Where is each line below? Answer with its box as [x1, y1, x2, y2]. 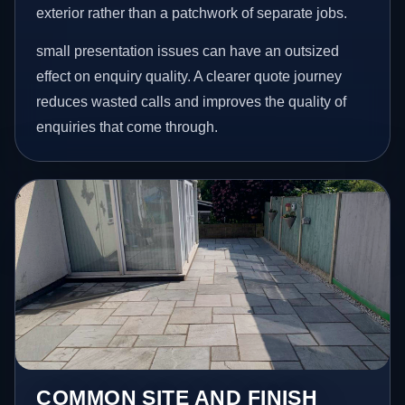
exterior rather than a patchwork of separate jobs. [36, 5, 348, 22]
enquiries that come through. [36, 118, 219, 135]
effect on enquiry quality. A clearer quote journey [36, 68, 343, 84]
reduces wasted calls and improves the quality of [36, 93, 347, 109]
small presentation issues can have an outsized [36, 42, 340, 59]
